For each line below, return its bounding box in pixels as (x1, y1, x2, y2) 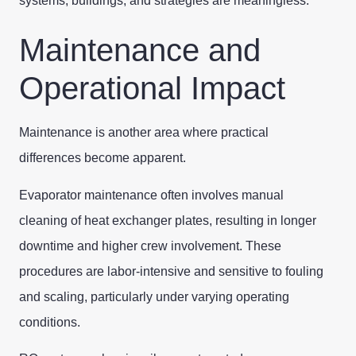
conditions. (19, 315, 80, 329)
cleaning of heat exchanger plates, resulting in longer (19, 213, 316, 227)
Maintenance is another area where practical (19, 126, 269, 140)
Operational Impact (19, 71, 285, 106)
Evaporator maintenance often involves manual (19, 188, 284, 202)
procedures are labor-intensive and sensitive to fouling (19, 264, 323, 278)
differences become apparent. (19, 151, 186, 165)
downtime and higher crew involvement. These (19, 238, 281, 253)
